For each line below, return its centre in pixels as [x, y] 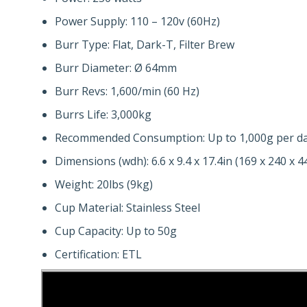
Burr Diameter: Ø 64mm [116, 68]
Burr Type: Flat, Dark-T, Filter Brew [145, 45]
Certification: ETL [98, 254]
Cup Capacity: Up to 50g [116, 231]
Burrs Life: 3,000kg [103, 114]
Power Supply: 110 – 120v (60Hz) [137, 21]
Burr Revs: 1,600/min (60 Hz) [127, 91]
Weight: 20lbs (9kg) [104, 184]
